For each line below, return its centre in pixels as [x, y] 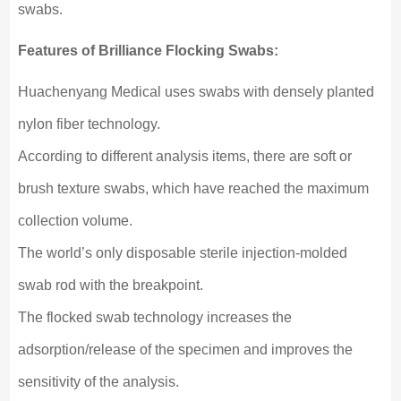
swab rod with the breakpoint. [110, 286]
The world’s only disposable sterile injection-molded [182, 253]
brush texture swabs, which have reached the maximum [193, 189]
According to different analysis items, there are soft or [184, 157]
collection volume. [75, 221]
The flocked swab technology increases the [154, 318]
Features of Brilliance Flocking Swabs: [148, 51]
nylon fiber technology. [89, 124]
